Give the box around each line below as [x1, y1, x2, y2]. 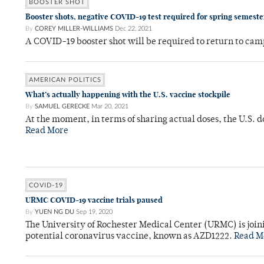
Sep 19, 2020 [76, 209, 113, 215]
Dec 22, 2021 [115, 25, 152, 32]
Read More [25, 127, 68, 136]
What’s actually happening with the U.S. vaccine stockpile [25, 90, 230, 100]
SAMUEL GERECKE [35, 103, 90, 110]
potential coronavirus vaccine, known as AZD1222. [25, 232, 234, 241]
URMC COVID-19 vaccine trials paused [25, 195, 163, 205]
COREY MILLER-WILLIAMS [35, 25, 113, 32]
